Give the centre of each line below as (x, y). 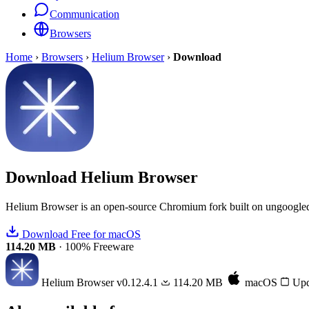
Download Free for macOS (80, 234)
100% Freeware (99, 246)
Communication (84, 14)
